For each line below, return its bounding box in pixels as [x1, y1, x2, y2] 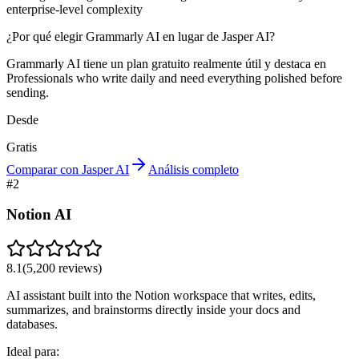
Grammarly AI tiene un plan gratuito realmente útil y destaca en [6, 56, 326, 71]
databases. [6, 317, 58, 332]
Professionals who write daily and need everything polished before [6, 71, 342, 85]
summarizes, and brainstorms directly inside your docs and [6, 303, 301, 317]
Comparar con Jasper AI [6, 162, 129, 176]
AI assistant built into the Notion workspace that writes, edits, [6, 288, 316, 303]
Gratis [6, 139, 37, 154]
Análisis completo [148, 162, 239, 176]
